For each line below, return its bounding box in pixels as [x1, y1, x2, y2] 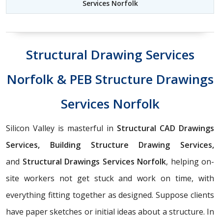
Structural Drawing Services [26, 45, 194, 63]
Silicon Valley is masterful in [6, 122, 117, 134]
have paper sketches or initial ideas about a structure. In [6, 206, 214, 217]
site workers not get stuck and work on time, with [6, 172, 214, 184]
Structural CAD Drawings [117, 122, 214, 134]
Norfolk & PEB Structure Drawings [6, 70, 214, 88]
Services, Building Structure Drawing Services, [6, 139, 214, 150]
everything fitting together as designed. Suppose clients [6, 189, 214, 200]
